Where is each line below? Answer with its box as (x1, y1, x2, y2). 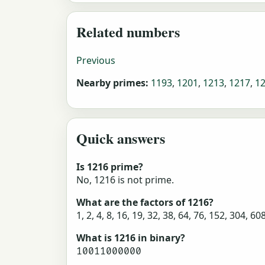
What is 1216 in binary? (76, 231, 185, 244)
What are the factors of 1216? (76, 195, 214, 209)
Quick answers (76, 127, 165, 148)
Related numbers (76, 21, 180, 43)
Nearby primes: (76, 76, 148, 90)
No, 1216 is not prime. (76, 173, 174, 186)
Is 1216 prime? (76, 160, 143, 173)
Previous (76, 54, 115, 67)
